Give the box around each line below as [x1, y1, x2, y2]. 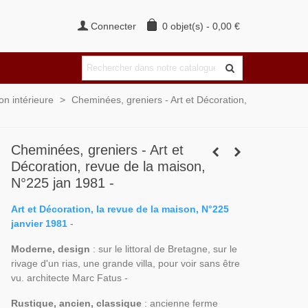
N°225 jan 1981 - [10, 175, 114, 190]
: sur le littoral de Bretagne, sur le [89, 243, 237, 254]
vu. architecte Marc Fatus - [10, 272, 131, 283]
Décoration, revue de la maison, [10, 159, 206, 174]
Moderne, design [10, 243, 90, 254]
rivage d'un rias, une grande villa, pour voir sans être [10, 258, 240, 269]
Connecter [91, 20, 136, 32]
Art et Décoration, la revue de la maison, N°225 [10, 203, 229, 214]
